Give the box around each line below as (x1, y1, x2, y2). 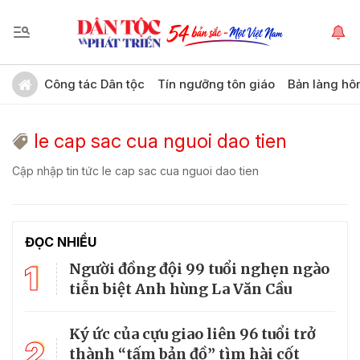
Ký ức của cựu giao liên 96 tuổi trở (69, 325, 316, 343)
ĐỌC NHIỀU (25, 234, 96, 250)
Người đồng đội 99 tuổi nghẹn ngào (69, 260, 329, 278)
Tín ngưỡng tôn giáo (157, 76, 275, 92)
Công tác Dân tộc (44, 76, 145, 92)
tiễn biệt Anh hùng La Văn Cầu (69, 280, 292, 298)
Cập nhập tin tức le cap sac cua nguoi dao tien (12, 164, 259, 178)
